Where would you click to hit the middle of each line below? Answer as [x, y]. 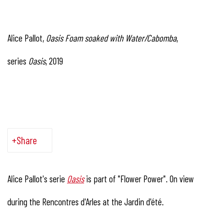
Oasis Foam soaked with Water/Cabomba [110, 38]
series [18, 61]
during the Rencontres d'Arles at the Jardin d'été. [87, 201]
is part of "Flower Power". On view [140, 178]
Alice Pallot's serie [37, 178]
